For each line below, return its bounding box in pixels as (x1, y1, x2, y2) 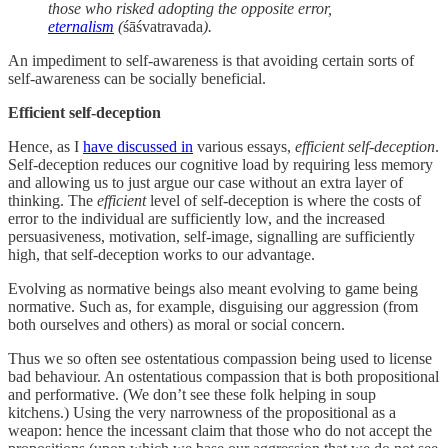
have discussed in (83, 137, 193, 155)
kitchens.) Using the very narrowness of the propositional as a (8, 403, 396, 421)
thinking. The (8, 191, 97, 209)
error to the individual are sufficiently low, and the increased (8, 209, 385, 227)
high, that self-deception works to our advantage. (8, 245, 315, 263)
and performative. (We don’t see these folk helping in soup (8, 385, 376, 403)
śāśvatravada (123, 17, 203, 35)
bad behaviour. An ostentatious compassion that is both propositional (8, 367, 439, 385)
